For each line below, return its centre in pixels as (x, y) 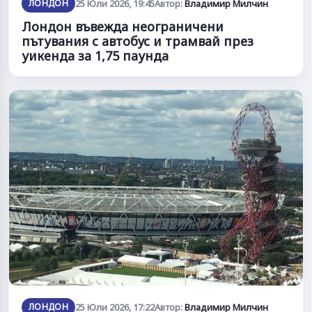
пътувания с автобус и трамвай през (138, 41)
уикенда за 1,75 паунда (95, 55)
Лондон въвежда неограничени (123, 26)
